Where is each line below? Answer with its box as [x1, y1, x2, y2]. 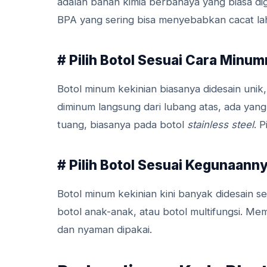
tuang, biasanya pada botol [57, 118, 187, 131]
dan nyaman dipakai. [57, 223, 152, 235]
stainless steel [187, 118, 254, 131]
